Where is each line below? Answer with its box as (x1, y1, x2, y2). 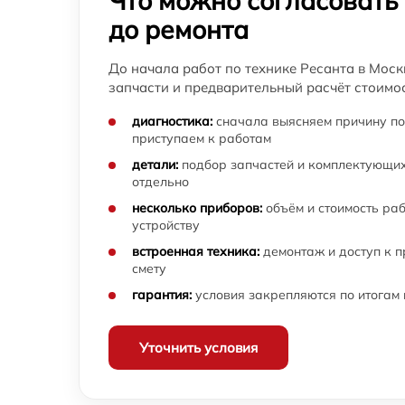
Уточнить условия (139, 339, 258, 357)
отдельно (132, 174, 189, 191)
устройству (132, 217, 200, 234)
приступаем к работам (132, 130, 271, 147)
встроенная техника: (132, 243, 259, 260)
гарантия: (132, 287, 192, 304)
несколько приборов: (132, 200, 262, 217)
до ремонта (108, 14, 249, 46)
